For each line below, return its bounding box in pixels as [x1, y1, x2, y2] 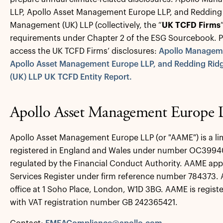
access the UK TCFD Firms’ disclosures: [9, 47, 159, 55]
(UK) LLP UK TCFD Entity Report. [9, 73, 132, 81]
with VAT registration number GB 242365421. [9, 199, 178, 207]
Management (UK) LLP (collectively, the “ [9, 21, 162, 29]
